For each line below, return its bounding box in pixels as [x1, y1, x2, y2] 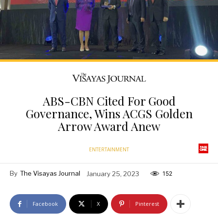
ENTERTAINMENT [89, 146, 129, 153]
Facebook [33, 200, 58, 208]
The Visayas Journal [20, 169, 80, 178]
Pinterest [135, 200, 159, 208]
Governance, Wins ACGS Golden [25, 106, 193, 122]
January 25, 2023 [87, 169, 139, 178]
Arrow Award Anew [58, 118, 160, 134]
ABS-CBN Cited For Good [42, 93, 176, 109]
